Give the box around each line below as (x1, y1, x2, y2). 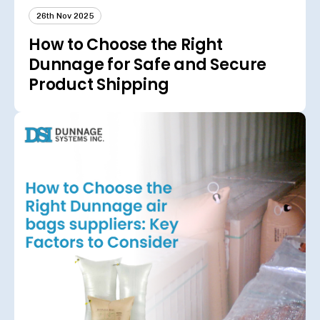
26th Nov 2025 (36, 11, 94, 21)
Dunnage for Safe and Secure (29, 54, 267, 76)
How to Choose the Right (29, 34, 223, 56)
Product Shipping (29, 74, 169, 96)
